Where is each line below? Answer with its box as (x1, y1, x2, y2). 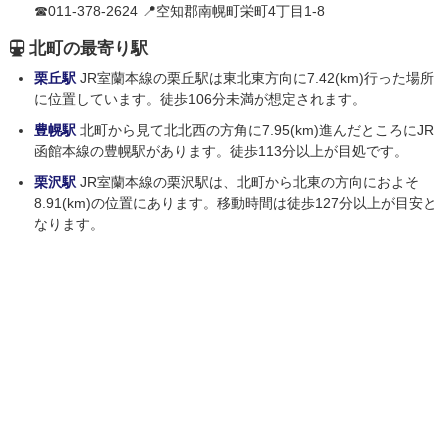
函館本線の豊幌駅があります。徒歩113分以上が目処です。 (34, 143, 408, 160)
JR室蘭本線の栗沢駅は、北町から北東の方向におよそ (80, 174, 419, 191)
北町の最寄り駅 (29, 39, 148, 59)
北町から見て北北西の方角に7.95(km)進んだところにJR (80, 122, 434, 139)
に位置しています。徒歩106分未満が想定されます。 (34, 91, 366, 108)
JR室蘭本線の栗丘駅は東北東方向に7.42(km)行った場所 (80, 70, 434, 87)
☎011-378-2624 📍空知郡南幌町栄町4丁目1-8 (34, 3, 325, 20)
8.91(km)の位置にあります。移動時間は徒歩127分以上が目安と (34, 195, 437, 212)
